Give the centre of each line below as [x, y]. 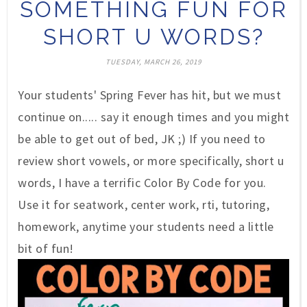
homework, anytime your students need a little [146, 227]
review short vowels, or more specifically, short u [151, 161]
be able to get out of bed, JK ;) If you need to [142, 139]
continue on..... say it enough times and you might [153, 117]
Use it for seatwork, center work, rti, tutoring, [144, 205]
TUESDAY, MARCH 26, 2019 [153, 62]
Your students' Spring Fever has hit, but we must [149, 95]
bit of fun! [46, 249]
